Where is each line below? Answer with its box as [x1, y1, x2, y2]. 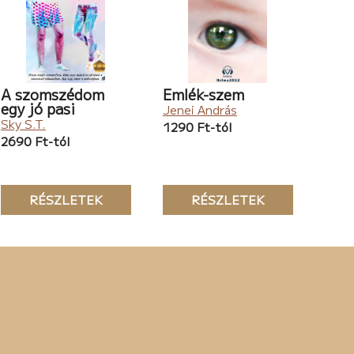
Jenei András [162, 101, 237, 119]
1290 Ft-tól [162, 119, 232, 136]
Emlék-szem [162, 84, 244, 105]
